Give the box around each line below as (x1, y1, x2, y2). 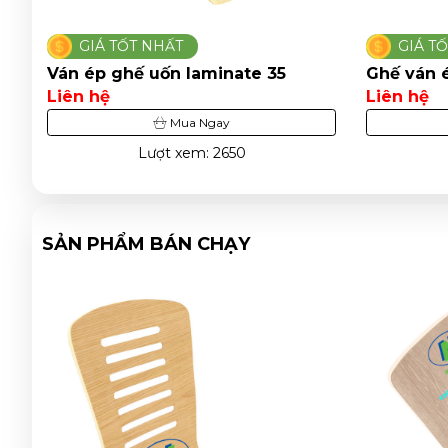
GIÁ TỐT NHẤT (79, 37, 183, 56)
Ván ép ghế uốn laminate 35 (47, 64, 286, 84)
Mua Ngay (167, 115, 230, 131)
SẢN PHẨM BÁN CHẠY (42, 233, 250, 256)
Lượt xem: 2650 (137, 144, 246, 163)
